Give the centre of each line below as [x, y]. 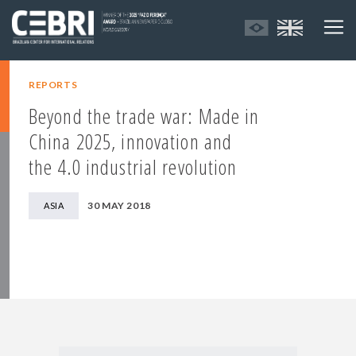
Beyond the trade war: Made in [144, 116]
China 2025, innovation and [131, 142]
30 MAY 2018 [119, 206]
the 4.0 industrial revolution [133, 167]
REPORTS [53, 85]
